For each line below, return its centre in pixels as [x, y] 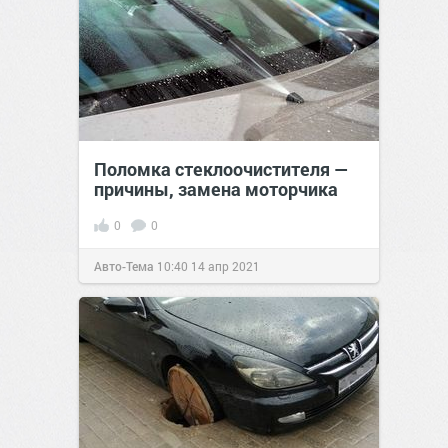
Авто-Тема [124, 266]
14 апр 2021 [225, 266]
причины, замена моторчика [216, 189]
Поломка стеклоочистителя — [221, 169]
